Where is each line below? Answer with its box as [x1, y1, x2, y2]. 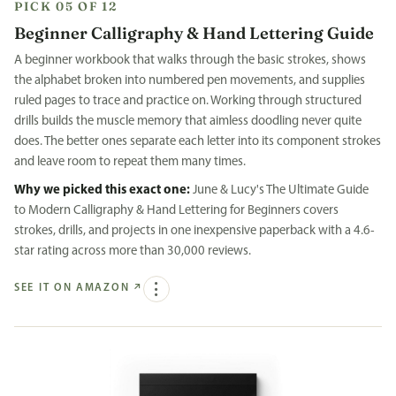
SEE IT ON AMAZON [14, 282, 130, 293]
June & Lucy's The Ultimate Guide [190, 184, 369, 198]
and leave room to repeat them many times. [14, 156, 246, 170]
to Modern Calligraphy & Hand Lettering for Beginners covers [14, 204, 339, 218]
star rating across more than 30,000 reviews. [14, 245, 251, 259]
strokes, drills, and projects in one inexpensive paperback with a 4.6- [14, 225, 375, 239]
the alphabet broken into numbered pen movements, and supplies [14, 74, 365, 88]
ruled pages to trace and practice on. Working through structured [14, 95, 362, 109]
